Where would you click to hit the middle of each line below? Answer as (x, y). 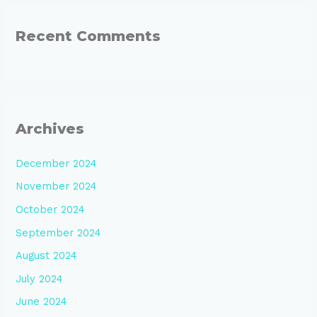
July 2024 (40, 278)
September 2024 (59, 232)
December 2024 (57, 163)
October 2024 (51, 209)
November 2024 (57, 186)
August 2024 (47, 256)
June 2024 (42, 302)
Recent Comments (88, 36)
